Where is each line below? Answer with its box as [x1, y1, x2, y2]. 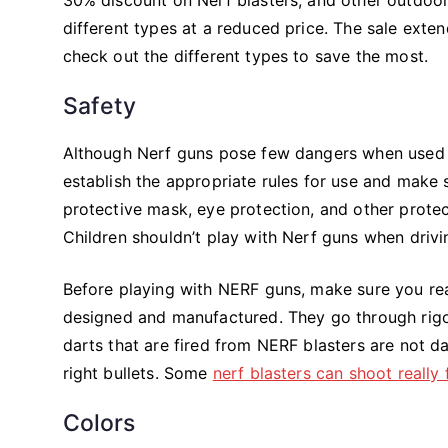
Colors [62, 408, 136, 437]
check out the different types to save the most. [62, 45, 429, 66]
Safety [62, 91, 137, 120]
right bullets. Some [62, 362, 213, 383]
